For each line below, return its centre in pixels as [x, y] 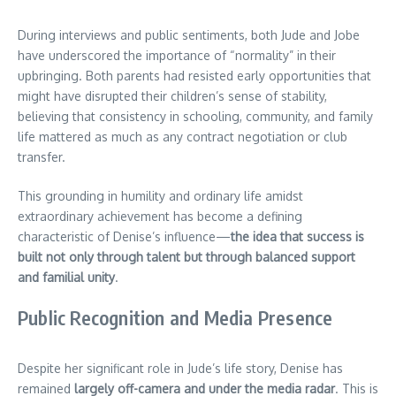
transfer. [42, 157]
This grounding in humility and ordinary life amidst [160, 196]
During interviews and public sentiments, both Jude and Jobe [189, 35]
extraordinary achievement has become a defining [160, 217]
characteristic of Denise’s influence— [124, 237]
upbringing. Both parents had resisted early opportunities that [194, 76]
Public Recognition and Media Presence [175, 318]
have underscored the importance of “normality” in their [177, 56]
